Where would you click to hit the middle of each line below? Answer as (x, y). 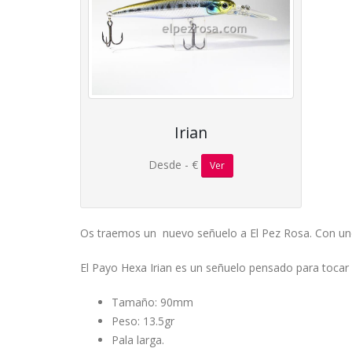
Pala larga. (138, 339)
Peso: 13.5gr (143, 321)
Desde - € (175, 164)
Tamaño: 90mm (152, 302)
